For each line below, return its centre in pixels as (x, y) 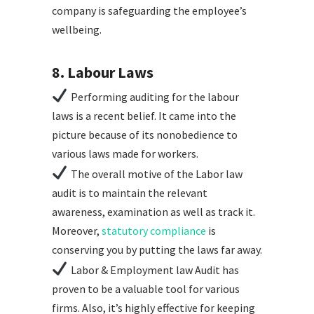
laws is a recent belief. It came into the (144, 116)
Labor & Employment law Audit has (155, 270)
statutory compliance (154, 231)
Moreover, (77, 231)
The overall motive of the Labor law (156, 174)
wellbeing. (77, 30)
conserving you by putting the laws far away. (157, 250)
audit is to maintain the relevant (130, 193)
